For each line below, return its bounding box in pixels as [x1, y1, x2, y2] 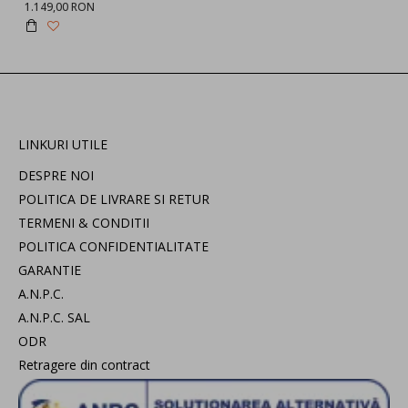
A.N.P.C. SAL [18, 309, 90, 327]
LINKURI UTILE [18, 136, 107, 154]
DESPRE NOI [18, 167, 94, 185]
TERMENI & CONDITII [18, 214, 149, 232]
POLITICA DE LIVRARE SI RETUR [18, 190, 209, 209]
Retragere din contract [18, 356, 150, 374]
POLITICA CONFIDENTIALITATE [18, 238, 209, 256]
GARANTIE [18, 261, 81, 280]
